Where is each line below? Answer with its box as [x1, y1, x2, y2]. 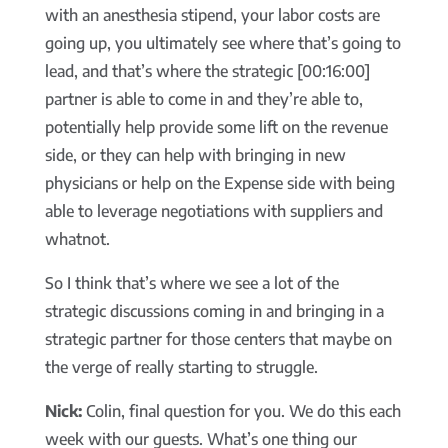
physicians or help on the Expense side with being [44, 173, 395, 194]
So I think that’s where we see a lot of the [44, 273, 339, 294]
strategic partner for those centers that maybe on [44, 329, 392, 350]
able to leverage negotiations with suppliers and [44, 201, 383, 222]
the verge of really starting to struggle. [44, 357, 318, 378]
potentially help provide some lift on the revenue [44, 117, 388, 138]
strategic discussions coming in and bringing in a [44, 301, 384, 322]
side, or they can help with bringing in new [44, 145, 346, 166]
